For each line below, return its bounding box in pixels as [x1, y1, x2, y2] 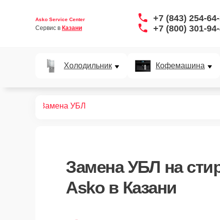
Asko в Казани [66, 178, 177, 197]
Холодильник [64, 61, 112, 70]
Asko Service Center [35, 16, 85, 22]
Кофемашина [156, 61, 205, 70]
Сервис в [35, 24, 62, 31]
